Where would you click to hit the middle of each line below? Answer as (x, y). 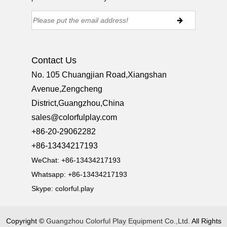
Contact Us (54, 61)
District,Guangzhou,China (78, 103)
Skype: (44, 189)
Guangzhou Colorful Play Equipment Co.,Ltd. (119, 221)
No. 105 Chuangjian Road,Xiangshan (99, 75)
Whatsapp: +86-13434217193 (80, 175)
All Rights (206, 221)
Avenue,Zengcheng (67, 89)
